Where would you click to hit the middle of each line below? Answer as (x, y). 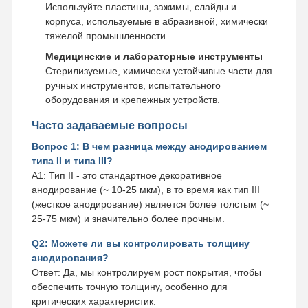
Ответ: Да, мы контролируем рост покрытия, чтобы (146, 272)
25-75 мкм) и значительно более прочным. (128, 218)
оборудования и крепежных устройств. (132, 99)
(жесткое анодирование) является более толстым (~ (150, 204)
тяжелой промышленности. (107, 35)
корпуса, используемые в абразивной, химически (156, 21)
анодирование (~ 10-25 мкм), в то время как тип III (145, 189)
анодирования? (70, 257)
